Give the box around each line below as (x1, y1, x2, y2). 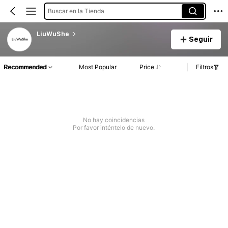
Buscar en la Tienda (47, 7, 104, 15)
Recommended (4, 63, 46, 71)
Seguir (188, 35, 213, 43)
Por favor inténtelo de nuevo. (73, 124, 155, 132)
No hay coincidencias (83, 116, 145, 124)
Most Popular (79, 63, 117, 71)
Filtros (196, 63, 213, 71)
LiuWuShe (36, 30, 69, 38)
